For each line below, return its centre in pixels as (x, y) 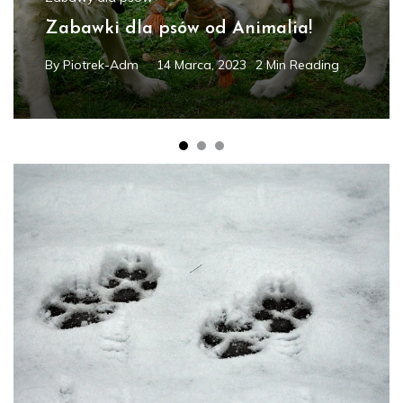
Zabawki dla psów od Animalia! (179, 28)
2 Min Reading (297, 64)
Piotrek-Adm (101, 64)
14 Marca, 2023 (201, 64)
